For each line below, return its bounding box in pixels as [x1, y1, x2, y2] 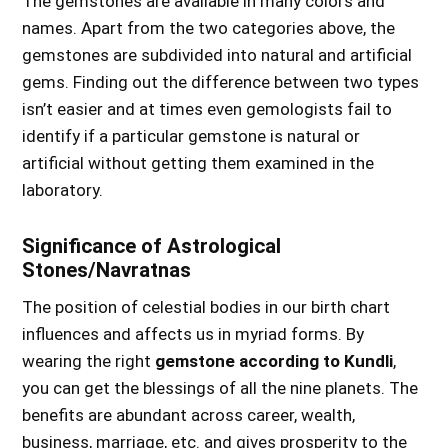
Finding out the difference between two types [73, 72, 420, 92]
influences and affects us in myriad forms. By [22, 324, 365, 344]
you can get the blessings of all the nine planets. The [22, 378, 419, 398]
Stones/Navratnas [22, 258, 192, 282]
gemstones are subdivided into [22, 45, 258, 65]
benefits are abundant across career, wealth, [22, 405, 356, 425]
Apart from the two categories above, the [81, 18, 396, 38]
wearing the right [22, 351, 156, 371]
